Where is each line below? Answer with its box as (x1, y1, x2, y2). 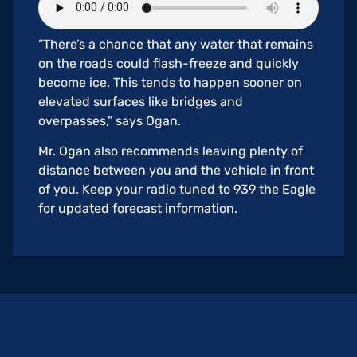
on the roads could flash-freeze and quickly (38, 55, 299, 71)
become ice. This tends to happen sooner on (38, 74, 302, 90)
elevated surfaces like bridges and (38, 93, 243, 109)
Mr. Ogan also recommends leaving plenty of (38, 143, 303, 159)
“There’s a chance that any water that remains (38, 36, 313, 52)
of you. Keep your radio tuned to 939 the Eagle (38, 182, 316, 198)
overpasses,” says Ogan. (38, 112, 181, 128)
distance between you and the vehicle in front (38, 163, 314, 178)
